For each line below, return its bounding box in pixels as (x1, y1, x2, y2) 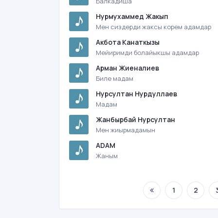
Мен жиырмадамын (96, 126, 155, 134)
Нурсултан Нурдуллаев (96, 89, 177, 98)
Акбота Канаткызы (96, 37, 160, 47)
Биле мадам (96, 74, 133, 83)
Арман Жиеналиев (96, 63, 159, 73)
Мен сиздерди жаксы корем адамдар (96, 22, 211, 31)
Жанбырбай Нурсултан (96, 115, 175, 124)
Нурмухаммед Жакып (96, 12, 168, 21)
